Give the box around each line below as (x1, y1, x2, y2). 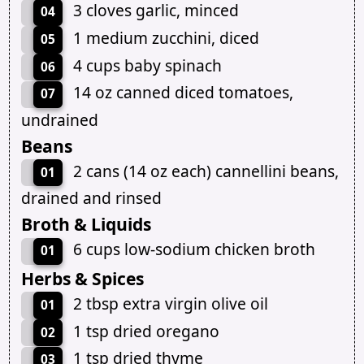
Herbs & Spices (20, 266, 144, 290)
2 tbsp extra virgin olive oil (72, 292, 268, 314)
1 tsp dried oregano (72, 319, 219, 342)
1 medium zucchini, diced (72, 26, 259, 49)
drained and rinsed (20, 187, 162, 210)
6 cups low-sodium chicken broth (72, 238, 315, 261)
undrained (20, 108, 98, 131)
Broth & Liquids (20, 212, 151, 236)
